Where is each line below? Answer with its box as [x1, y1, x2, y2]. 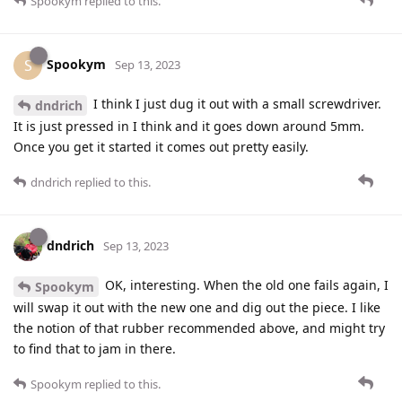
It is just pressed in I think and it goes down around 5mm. [13, 118, 364, 135]
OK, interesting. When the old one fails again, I [101, 276, 389, 294]
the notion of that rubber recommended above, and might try [13, 319, 385, 336]
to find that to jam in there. [13, 339, 176, 357]
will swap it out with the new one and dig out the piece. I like [13, 298, 380, 316]
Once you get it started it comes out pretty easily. [13, 138, 309, 156]
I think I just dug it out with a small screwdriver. [90, 95, 381, 113]
